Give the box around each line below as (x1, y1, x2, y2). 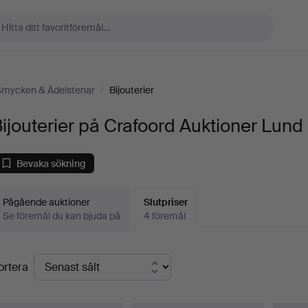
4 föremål (144, 210, 186, 222)
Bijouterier (109, 84, 154, 96)
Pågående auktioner (3, 196, 91, 208)
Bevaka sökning (16, 157, 87, 170)
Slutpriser (144, 196, 188, 208)
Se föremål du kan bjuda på (3, 210, 121, 222)
